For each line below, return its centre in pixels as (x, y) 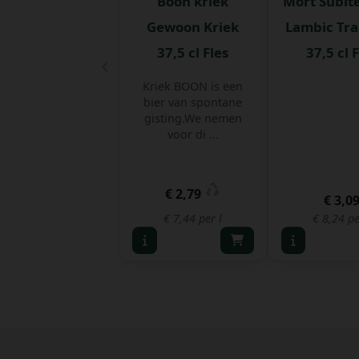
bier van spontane (193, 102)
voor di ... (193, 134)
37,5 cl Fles (193, 52)
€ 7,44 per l (193, 218)
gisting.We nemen (193, 118)
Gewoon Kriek (193, 26)
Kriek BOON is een (193, 86)
